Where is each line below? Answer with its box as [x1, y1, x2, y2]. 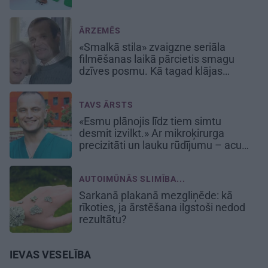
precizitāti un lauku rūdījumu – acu [79, 139, 242, 152]
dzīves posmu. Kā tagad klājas [79, 65, 223, 78]
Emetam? [79, 77, 127, 90]
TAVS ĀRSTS [79, 100, 133, 110]
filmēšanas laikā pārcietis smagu [79, 53, 234, 66]
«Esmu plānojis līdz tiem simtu [79, 115, 221, 128]
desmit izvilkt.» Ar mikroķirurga [79, 127, 224, 140]
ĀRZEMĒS [79, 26, 121, 36]
